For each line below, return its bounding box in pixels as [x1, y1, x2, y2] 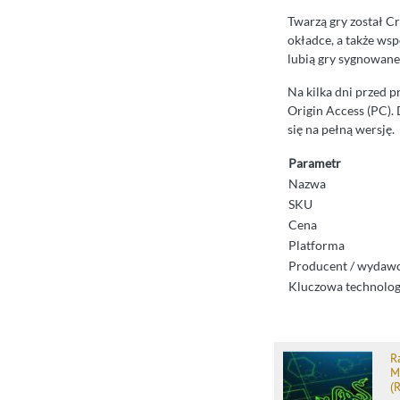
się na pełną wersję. [287, 121, 395, 137]
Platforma [288, 237, 345, 254]
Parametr [288, 155, 341, 171]
